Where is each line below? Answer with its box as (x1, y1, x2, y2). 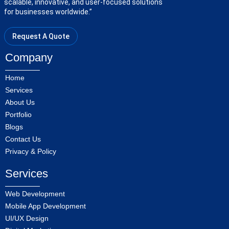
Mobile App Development (5, 202, 86, 211)
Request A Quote (12, 32, 70, 41)
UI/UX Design (5, 214, 49, 223)
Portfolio (5, 110, 32, 119)
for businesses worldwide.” (4, 8, 92, 16)
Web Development (5, 190, 65, 198)
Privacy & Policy (5, 147, 56, 156)
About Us (5, 98, 35, 107)
